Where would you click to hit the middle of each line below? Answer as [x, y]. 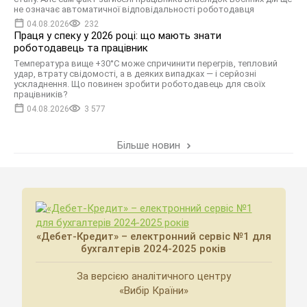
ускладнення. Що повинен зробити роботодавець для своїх [139, 84]
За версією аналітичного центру [153, 276]
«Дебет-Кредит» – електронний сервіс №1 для [153, 236]
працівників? [41, 94]
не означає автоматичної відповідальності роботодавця [134, 9]
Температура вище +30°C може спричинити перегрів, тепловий [146, 63]
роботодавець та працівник [81, 48]
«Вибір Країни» [153, 291]
